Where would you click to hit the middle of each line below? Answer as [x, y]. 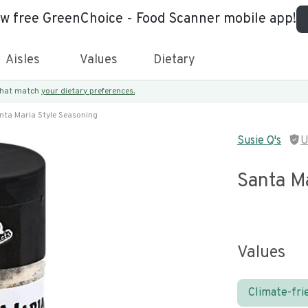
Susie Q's [259, 141]
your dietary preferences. [88, 91]
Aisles [23, 60]
